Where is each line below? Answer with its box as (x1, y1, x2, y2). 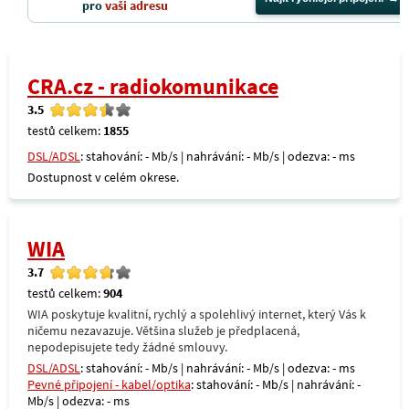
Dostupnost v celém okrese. (27, 169, 179, 185)
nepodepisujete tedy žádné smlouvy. (27, 339, 227, 355)
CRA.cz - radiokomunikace (27, 73, 278, 100)
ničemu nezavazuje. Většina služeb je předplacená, (27, 322, 299, 339)
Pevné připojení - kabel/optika (27, 376, 191, 393)
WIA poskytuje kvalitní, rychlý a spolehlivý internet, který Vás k (27, 306, 366, 322)
